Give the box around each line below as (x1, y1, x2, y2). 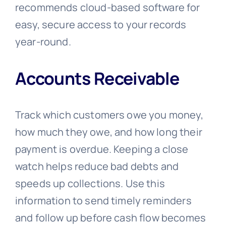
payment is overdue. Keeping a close (15, 142, 189, 156)
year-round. (15, 35, 71, 49)
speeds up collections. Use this (15, 176, 165, 190)
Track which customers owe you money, (15, 107, 203, 122)
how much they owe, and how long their (15, 125, 202, 139)
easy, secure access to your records (15, 18, 187, 32)
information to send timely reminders (15, 193, 192, 207)
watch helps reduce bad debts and (15, 159, 179, 173)
